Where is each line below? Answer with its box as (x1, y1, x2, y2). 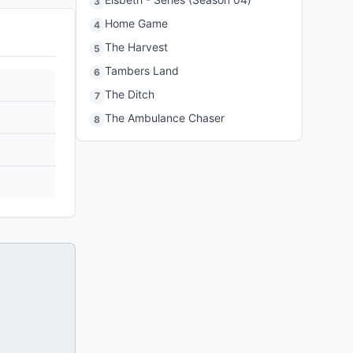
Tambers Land (105, 64, 179, 77)
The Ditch (105, 87, 154, 101)
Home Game (105, 17, 168, 30)
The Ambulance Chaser (105, 111, 225, 124)
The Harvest (105, 40, 168, 54)
